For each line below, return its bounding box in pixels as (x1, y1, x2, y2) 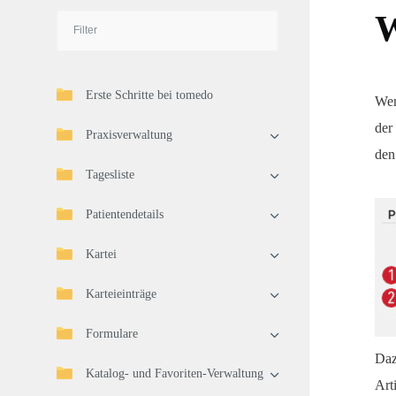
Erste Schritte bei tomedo (86, 88, 213, 102)
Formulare (86, 327, 138, 340)
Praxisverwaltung (86, 128, 172, 141)
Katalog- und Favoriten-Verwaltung (86, 367, 263, 380)
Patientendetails (86, 208, 164, 221)
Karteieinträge (86, 287, 156, 301)
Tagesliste (86, 168, 134, 181)
